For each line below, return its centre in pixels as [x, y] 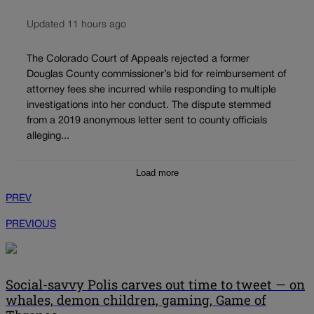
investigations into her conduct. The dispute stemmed [149, 106]
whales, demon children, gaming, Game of [136, 300]
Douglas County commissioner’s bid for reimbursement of [156, 75]
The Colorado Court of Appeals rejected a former [138, 60]
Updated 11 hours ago [76, 25]
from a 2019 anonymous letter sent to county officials [147, 121]
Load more [157, 172]
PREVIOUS [31, 224]
